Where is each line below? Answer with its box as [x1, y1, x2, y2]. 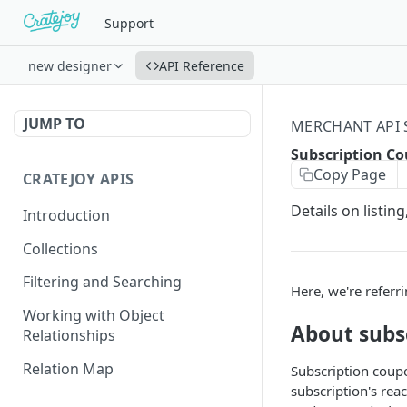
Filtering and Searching [23, 272, 182, 293]
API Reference [159, 56, 244, 74]
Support [104, 14, 154, 32]
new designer [28, 56, 112, 74]
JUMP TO [24, 114, 85, 134]
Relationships [23, 325, 115, 346]
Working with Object [23, 305, 164, 326]
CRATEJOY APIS [23, 169, 134, 189]
